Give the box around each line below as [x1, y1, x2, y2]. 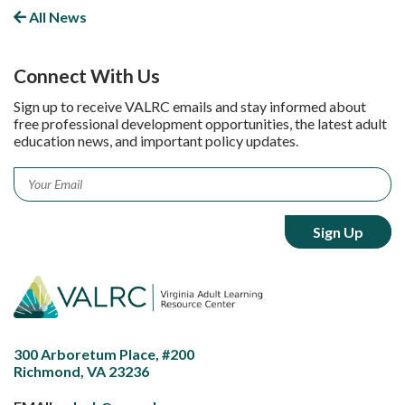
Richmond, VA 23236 [14, 362, 149, 380]
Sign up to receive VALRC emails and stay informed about [14, 97, 366, 115]
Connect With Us [14, 63, 160, 87]
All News [26, 7, 87, 25]
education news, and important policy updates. [14, 131, 298, 149]
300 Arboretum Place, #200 [14, 344, 194, 363]
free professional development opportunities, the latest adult [14, 114, 387, 132]
